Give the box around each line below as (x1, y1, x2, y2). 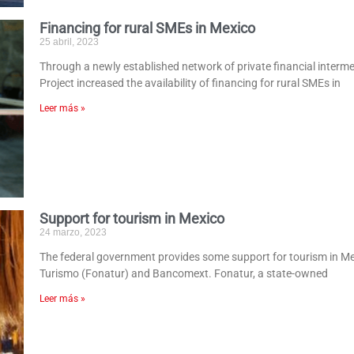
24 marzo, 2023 (40, 227, 107, 239)
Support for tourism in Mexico (40, 210, 225, 228)
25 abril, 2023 (40, 36, 100, 47)
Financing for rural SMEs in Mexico (40, 19, 256, 36)
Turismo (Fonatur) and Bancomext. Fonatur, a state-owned (40, 267, 329, 281)
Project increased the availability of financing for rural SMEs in (40, 76, 341, 89)
